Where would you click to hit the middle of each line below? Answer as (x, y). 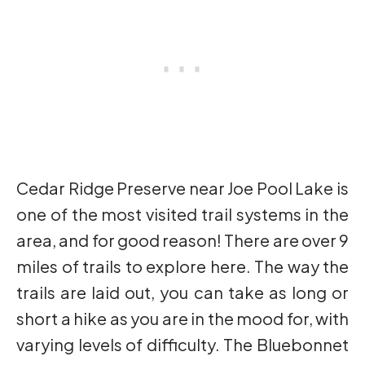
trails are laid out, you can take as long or (182, 292)
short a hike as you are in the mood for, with (182, 319)
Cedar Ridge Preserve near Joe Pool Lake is (182, 188)
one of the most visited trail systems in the (182, 214)
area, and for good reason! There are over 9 (182, 240)
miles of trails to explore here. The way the (182, 266)
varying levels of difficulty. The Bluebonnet (182, 345)
